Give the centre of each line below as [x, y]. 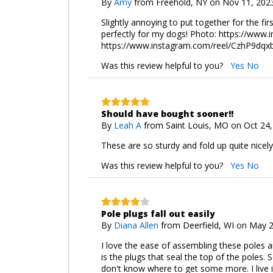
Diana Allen [136, 225]
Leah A [127, 125]
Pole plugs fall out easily [158, 213]
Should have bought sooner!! [167, 113]
